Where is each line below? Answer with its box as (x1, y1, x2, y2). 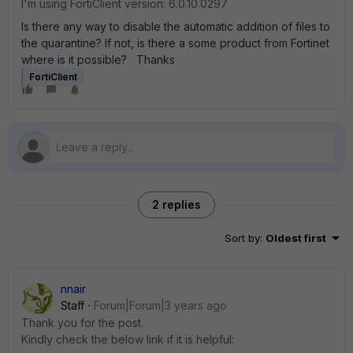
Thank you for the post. (21, 316, 143, 329)
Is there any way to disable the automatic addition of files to (21, 20, 330, 33)
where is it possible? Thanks (21, 53, 175, 66)
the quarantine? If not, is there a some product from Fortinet (21, 36, 329, 50)
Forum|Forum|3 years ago (94, 299, 227, 312)
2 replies (152, 198, 201, 211)
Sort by (225, 232, 260, 244)
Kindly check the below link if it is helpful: (21, 333, 234, 346)
